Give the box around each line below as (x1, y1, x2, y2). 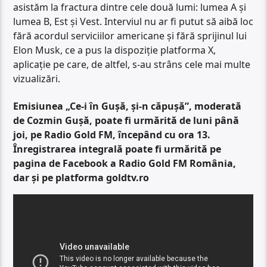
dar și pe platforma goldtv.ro (13, 171, 150, 185)
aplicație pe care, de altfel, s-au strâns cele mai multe (13, 57, 251, 71)
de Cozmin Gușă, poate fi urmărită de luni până (13, 114, 240, 128)
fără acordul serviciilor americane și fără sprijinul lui (13, 29, 247, 42)
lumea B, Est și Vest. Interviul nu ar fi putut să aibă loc (13, 14, 254, 28)
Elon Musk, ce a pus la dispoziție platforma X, (13, 43, 216, 57)
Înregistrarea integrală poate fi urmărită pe (13, 142, 222, 156)
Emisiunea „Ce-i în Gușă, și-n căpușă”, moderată (13, 100, 242, 113)
